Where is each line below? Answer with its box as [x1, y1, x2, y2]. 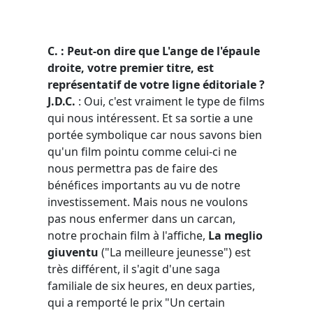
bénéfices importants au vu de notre [48, 177, 240, 193]
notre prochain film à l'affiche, [48, 227, 208, 243]
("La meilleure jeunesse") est [101, 244, 251, 260]
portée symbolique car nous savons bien [48, 126, 262, 143]
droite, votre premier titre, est [48, 59, 214, 75]
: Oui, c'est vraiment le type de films [75, 93, 265, 109]
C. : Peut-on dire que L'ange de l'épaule [48, 43, 260, 59]
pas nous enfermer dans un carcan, [48, 210, 235, 226]
